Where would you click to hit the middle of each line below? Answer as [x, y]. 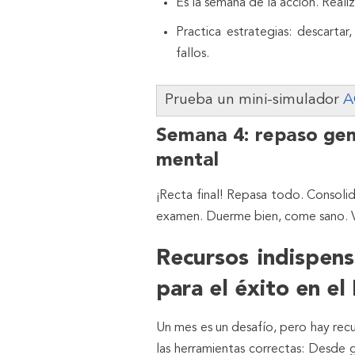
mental [187, 160]
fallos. [193, 53]
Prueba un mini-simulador [254, 99]
